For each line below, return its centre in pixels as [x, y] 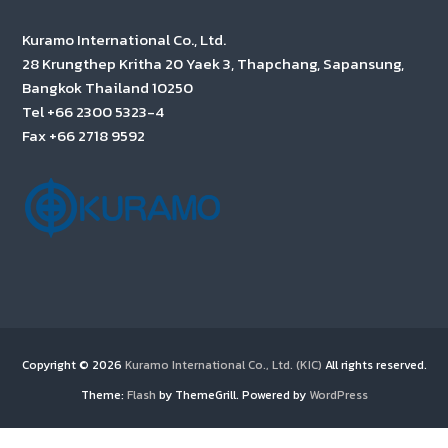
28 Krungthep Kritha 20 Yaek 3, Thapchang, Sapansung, [212, 63]
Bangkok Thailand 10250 [107, 87]
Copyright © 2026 [73, 364]
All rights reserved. [374, 364]
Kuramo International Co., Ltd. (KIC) [223, 364]
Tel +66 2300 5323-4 [92, 111]
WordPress [338, 394]
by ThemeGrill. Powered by [232, 394]
